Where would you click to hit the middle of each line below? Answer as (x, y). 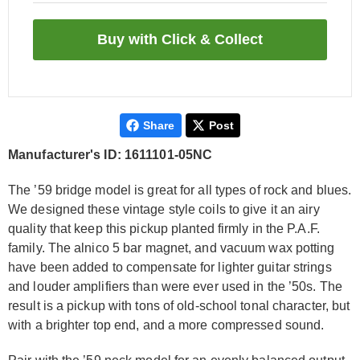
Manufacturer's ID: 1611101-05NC (110, 155)
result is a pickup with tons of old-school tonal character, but (179, 306)
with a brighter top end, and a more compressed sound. (166, 325)
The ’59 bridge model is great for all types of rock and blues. (180, 190)
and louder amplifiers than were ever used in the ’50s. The (175, 286)
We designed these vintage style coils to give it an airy (164, 209)
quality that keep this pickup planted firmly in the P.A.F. (164, 229)
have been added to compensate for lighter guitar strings (170, 267)
